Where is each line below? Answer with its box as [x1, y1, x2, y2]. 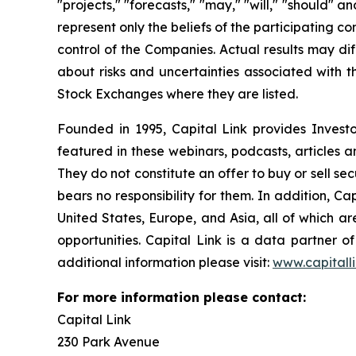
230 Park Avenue [57, 333, 160, 350]
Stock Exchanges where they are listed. [57, 85, 298, 102]
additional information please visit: [57, 253, 273, 270]
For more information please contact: [57, 288, 306, 305]
